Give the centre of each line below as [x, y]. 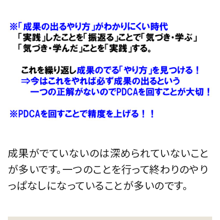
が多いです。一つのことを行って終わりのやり [108, 169]
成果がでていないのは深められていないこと [108, 153]
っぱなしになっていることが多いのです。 [98, 185]
